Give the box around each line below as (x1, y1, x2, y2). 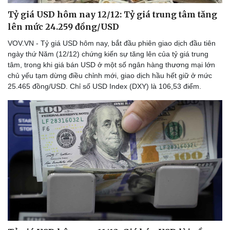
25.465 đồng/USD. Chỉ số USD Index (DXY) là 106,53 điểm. (8, 82, 201, 90)
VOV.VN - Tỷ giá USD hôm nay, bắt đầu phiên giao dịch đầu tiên (8, 39, 216, 47)
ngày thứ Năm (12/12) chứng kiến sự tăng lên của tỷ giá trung (8, 49, 208, 58)
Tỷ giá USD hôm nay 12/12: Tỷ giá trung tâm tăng (8, 9, 217, 20)
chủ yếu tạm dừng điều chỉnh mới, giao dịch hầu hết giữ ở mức (8, 71, 212, 80)
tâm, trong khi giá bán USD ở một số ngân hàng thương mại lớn (8, 60, 215, 69)
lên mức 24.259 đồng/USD (8, 21, 119, 32)
